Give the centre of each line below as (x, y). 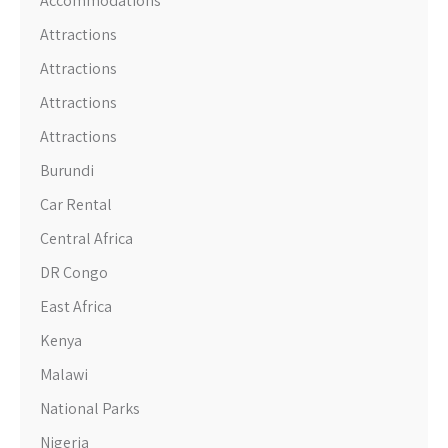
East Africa (76, 306)
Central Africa (86, 238)
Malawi (64, 374)
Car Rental (76, 204)
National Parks (90, 408)
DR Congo (74, 272)
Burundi (67, 170)
